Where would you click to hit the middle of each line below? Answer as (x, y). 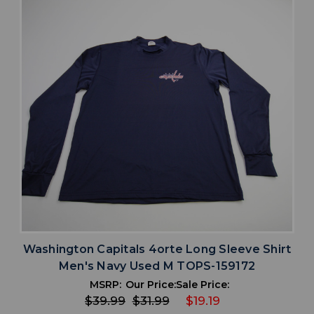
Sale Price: (203, 285)
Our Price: (151, 285)
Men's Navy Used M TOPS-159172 (157, 266)
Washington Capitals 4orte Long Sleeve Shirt (157, 250)
